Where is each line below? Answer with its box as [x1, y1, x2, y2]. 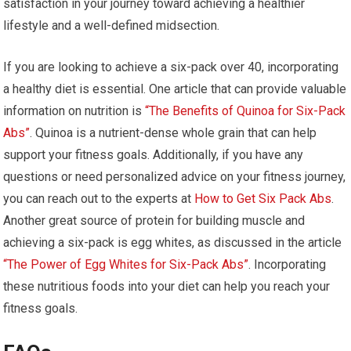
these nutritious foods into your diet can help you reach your [3, 279, 331, 295]
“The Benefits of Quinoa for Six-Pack [145, 103, 346, 119]
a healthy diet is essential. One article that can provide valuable [3, 81, 347, 97]
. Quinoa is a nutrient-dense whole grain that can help [30, 125, 317, 141]
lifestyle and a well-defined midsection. [3, 18, 220, 34]
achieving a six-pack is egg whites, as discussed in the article [3, 235, 342, 251]
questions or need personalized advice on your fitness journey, [3, 169, 346, 185]
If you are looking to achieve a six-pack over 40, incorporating [3, 60, 339, 75]
